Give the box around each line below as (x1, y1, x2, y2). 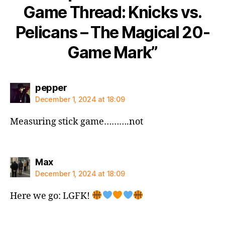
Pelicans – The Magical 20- (15, 23, 210, 42)
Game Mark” (67, 43, 158, 62)
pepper (35, 82, 67, 93)
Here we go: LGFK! (10, 190, 92, 202)
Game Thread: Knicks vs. (23, 3, 202, 22)
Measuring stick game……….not (10, 116, 143, 128)
